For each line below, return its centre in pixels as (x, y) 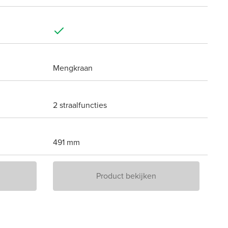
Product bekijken (126, 176)
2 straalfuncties (80, 105)
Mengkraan (73, 68)
